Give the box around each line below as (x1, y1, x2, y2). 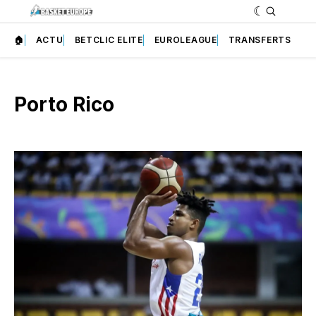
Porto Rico (14, 92, 114, 116)
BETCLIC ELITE (74, 34, 143, 45)
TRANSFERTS (228, 34, 291, 45)
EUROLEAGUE (154, 34, 217, 45)
